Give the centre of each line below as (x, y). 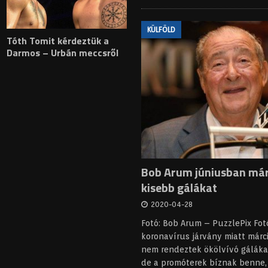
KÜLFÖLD (162, 30)
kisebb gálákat (179, 188)
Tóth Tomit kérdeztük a (58, 40)
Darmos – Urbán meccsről (63, 52)
